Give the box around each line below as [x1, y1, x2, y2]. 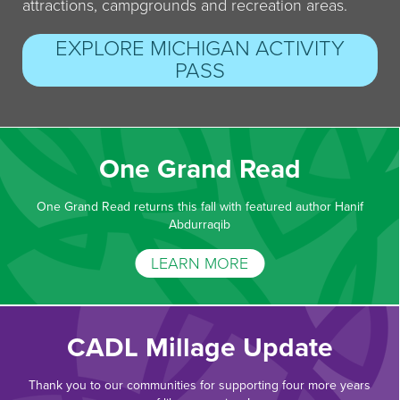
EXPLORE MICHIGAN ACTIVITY [55, 36, 345, 62]
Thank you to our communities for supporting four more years [29, 378, 371, 394]
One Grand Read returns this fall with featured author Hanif [36, 199, 363, 215]
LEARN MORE [151, 254, 248, 274]
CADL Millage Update [66, 331, 333, 365]
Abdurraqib [169, 217, 230, 233]
